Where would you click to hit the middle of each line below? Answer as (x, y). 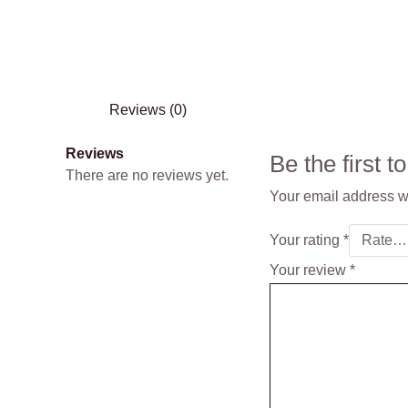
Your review (310, 270)
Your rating (306, 240)
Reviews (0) (148, 110)
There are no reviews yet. (147, 175)
